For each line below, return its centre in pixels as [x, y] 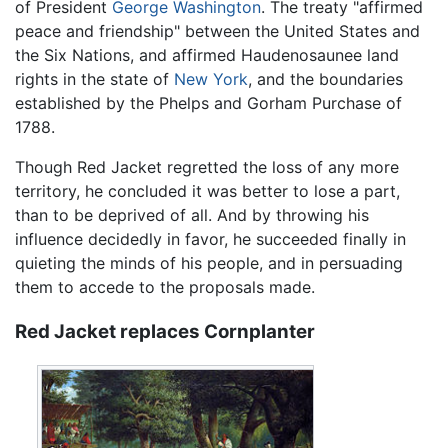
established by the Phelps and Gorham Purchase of [208, 103]
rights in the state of [94, 79]
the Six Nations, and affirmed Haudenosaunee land [207, 55]
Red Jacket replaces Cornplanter [165, 332]
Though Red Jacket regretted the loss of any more [207, 167]
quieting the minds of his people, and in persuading [209, 263]
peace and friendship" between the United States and [217, 31]
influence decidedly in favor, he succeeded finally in [210, 239]
